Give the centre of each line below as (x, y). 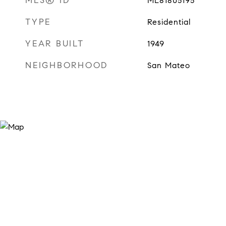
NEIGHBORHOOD (67, 65)
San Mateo (168, 65)
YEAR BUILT (55, 44)
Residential (169, 22)
